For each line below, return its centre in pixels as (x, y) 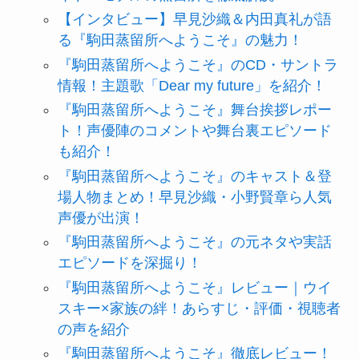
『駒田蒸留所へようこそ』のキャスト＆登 (194, 176)
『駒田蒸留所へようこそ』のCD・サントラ (198, 65)
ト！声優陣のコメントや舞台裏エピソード (194, 131)
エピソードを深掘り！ (129, 263)
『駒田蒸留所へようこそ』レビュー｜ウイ (194, 287)
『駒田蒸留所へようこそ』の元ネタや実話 (194, 242)
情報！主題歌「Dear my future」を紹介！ (192, 85)
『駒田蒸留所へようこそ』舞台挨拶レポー (194, 110)
